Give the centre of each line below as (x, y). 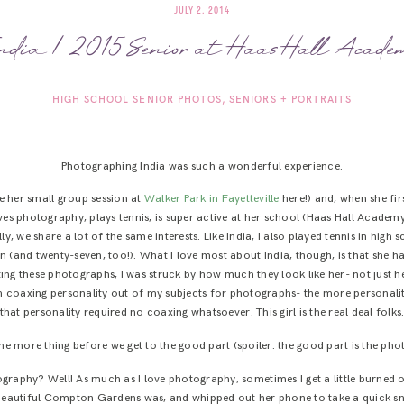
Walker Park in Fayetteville (211, 199)
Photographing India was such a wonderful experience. (202, 166)
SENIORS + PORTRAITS (291, 100)
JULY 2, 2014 (202, 10)
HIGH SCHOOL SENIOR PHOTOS (137, 100)
